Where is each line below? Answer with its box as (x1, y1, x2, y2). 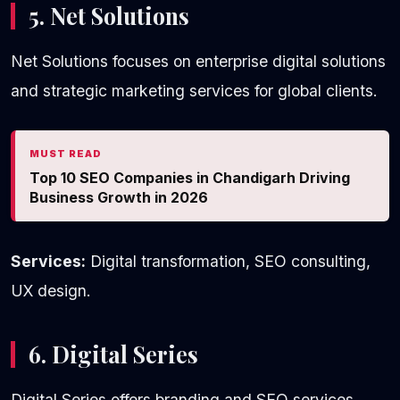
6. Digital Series (29, 339, 198, 370)
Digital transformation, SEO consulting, (86, 252, 371, 271)
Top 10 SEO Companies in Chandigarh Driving (29, 169, 350, 187)
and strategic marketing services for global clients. (11, 81, 378, 101)
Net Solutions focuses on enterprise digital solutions (11, 52, 386, 71)
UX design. (11, 281, 91, 301)
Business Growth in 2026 (29, 188, 208, 207)
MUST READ (29, 147, 102, 161)
